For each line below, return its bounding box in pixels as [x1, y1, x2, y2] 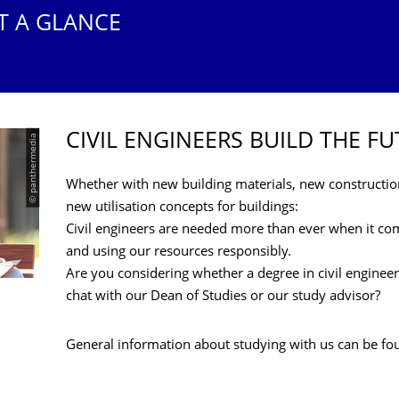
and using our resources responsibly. [66, 246, 291, 259]
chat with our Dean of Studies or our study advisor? [66, 290, 384, 304]
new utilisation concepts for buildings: [66, 201, 298, 215]
